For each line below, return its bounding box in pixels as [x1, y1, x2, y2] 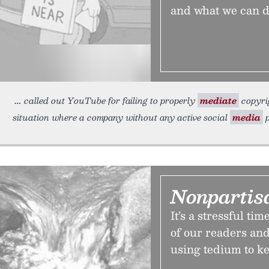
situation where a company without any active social [13, 110, 230, 124]
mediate [200, 93, 237, 107]
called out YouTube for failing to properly [24, 93, 198, 107]
